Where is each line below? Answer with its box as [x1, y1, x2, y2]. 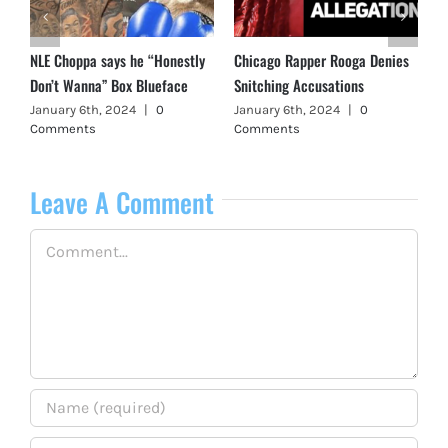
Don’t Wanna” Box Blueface [30, 73, 188, 96]
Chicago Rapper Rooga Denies [234, 48, 409, 71]
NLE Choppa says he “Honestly [30, 48, 205, 71]
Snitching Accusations [234, 73, 364, 96]
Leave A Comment [30, 181, 214, 222]
